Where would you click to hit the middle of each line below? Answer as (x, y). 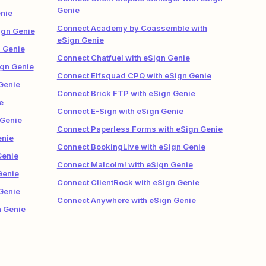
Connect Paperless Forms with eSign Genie (140, 129)
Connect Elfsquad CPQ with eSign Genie (134, 75)
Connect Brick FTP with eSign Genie (126, 93)
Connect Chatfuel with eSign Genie (123, 58)
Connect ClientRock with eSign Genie (128, 182)
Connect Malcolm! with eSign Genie (125, 164)
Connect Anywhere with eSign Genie (126, 200)
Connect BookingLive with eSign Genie (131, 147)
